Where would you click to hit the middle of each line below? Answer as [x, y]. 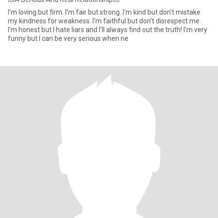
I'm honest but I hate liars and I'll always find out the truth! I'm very [108, 30]
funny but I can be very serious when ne [68, 38]
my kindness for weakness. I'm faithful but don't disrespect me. [104, 21]
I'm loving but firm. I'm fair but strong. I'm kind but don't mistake [104, 12]
